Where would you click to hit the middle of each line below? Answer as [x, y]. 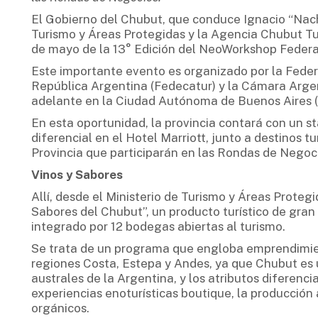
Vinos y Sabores [77, 174]
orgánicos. [60, 308]
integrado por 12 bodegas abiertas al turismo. [158, 226]
